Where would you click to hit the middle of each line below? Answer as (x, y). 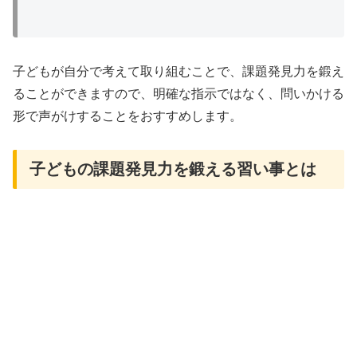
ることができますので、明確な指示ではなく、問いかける (178, 93)
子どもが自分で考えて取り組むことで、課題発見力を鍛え (178, 71)
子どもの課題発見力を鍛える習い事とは (173, 169)
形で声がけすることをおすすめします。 (127, 116)
